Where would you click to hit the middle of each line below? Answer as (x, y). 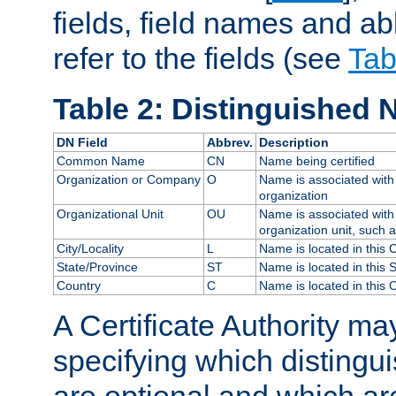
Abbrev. (229, 143)
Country (78, 286)
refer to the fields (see (201, 58)
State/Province (97, 267)
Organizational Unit (110, 214)
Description (293, 143)
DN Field (82, 143)
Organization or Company (128, 180)
